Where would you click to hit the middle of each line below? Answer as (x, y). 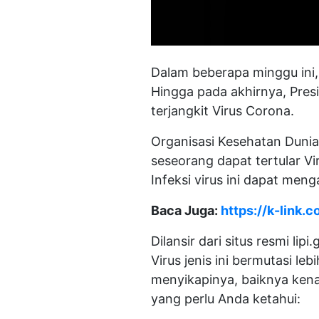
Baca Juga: (186, 210)
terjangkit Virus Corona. (224, 111)
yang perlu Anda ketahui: (226, 299)
